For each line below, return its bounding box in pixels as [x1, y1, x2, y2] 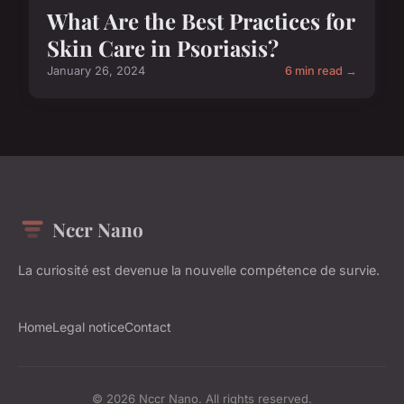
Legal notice [52, 319, 124, 335]
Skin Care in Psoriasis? [47, 33, 279, 63]
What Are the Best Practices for [47, 6, 354, 36]
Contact [124, 319, 171, 335]
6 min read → [285, 64, 357, 78]
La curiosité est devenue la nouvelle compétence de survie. [18, 262, 380, 279]
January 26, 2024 [47, 64, 145, 78]
